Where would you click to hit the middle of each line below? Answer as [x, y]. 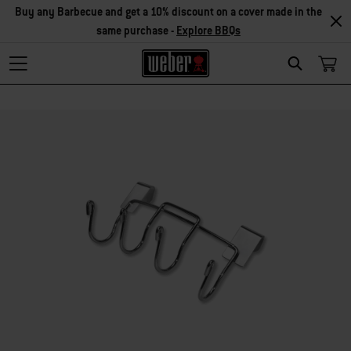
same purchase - [136, 31]
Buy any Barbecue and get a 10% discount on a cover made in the [168, 12]
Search [314, 81]
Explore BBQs [208, 31]
